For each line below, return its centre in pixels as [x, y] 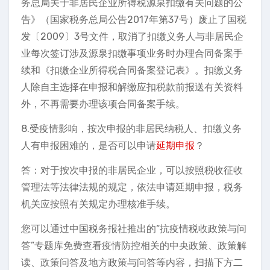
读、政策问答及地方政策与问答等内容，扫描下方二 [132, 262]
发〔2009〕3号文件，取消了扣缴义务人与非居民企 [132, 36]
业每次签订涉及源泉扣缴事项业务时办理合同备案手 [132, 53]
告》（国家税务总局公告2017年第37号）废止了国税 [134, 20]
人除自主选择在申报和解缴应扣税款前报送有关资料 [132, 87]
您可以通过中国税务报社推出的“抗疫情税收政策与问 [134, 229]
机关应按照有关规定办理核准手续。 [98, 204]
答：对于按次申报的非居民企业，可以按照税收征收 [132, 170]
